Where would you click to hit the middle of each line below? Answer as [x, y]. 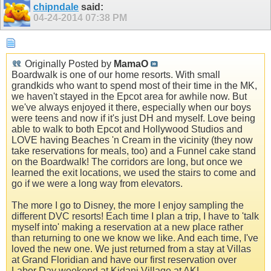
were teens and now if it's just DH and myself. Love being [133, 118]
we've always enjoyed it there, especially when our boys [131, 107]
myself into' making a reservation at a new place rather [127, 227]
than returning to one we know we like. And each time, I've [135, 238]
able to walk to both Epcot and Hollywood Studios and [127, 129]
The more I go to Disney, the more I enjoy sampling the [128, 205]
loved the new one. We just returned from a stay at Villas [131, 249]
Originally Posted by [68, 64]
